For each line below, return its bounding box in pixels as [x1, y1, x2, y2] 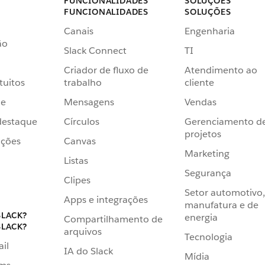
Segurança [185, 166, 231, 179]
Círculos [64, 115, 99, 128]
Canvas [64, 134, 96, 147]
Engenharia [185, 24, 235, 37]
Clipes [64, 173, 91, 186]
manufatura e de [185, 198, 258, 211]
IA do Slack [64, 244, 113, 257]
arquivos [64, 225, 102, 238]
